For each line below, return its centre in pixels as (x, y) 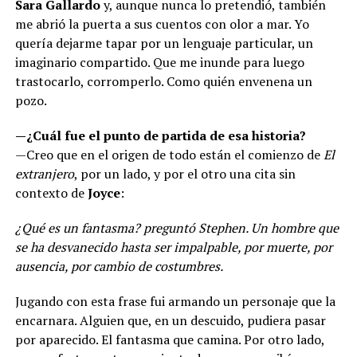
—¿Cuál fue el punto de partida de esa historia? (160, 135)
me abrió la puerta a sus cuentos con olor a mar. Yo (162, 24)
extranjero (44, 173)
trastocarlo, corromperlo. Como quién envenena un (163, 81)
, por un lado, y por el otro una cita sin (184, 173)
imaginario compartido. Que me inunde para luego (159, 62)
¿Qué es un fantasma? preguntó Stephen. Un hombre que (177, 228)
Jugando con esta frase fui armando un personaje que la (175, 301)
